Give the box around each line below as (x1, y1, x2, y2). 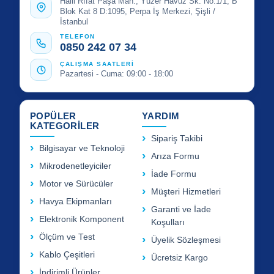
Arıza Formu (151, 152, 199, 161)
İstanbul (60, 17, 88, 27)
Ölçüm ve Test (39, 232, 95, 242)
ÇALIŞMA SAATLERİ (60, 61, 134, 68)
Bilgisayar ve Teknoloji (39, 144, 125, 154)
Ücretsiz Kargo (151, 253, 208, 263)
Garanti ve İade (151, 205, 211, 215)
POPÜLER (30, 111, 76, 122)
